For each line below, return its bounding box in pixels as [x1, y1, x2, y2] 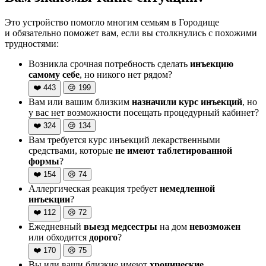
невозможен [189, 221, 240, 232]
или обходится [28, 232, 89, 242]
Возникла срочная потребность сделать [28, 58, 190, 69]
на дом [157, 221, 189, 232]
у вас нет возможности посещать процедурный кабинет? [28, 107, 259, 118]
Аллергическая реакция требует [28, 183, 160, 194]
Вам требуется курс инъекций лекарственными [28, 134, 220, 145]
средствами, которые [28, 145, 115, 156]
